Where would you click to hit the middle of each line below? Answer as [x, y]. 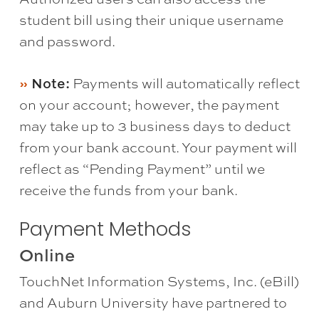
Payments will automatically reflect [184, 84]
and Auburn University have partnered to [153, 303]
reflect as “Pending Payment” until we [142, 169]
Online [47, 255]
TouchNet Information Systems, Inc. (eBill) [159, 282]
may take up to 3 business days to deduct [155, 126]
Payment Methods [105, 229]
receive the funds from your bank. [128, 190]
